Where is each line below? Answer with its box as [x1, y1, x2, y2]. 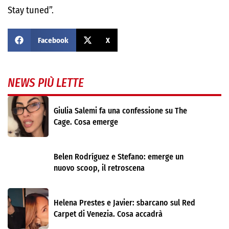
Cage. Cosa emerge [54, 117, 118, 127]
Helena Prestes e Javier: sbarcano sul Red [54, 198, 195, 208]
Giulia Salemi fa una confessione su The [54, 106, 187, 116]
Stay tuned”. [8, 5, 54, 16]
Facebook [37, 35, 68, 45]
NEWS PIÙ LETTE [8, 76, 84, 90]
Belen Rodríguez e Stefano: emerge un [54, 152, 184, 162]
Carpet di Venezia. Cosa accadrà [54, 209, 163, 219]
